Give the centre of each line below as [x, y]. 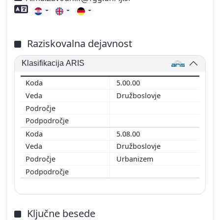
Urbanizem [136, 159]
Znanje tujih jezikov [67, 9]
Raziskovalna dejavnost [80, 43]
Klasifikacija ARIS [53, 63]
